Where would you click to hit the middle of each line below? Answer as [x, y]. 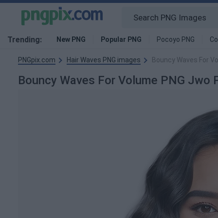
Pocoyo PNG [176, 39]
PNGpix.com [37, 60]
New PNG [71, 39]
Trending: [25, 40]
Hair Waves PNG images [104, 60]
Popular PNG [121, 39]
